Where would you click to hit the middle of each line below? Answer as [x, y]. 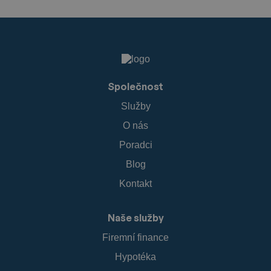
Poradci [135, 145]
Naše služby [135, 217]
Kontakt [135, 183]
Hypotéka [135, 256]
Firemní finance [135, 237]
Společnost [135, 86]
